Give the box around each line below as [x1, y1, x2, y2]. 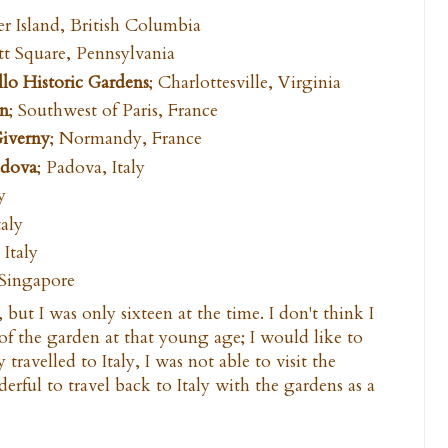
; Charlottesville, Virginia [149, 70, 341, 94]
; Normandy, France [50, 127, 202, 151]
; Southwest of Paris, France [9, 99, 218, 123]
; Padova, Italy [37, 155, 145, 179]
